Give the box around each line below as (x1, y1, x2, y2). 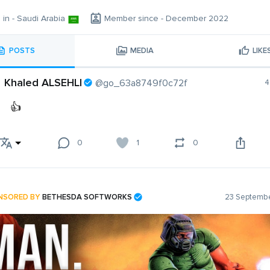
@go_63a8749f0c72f (95, 77, 187, 90)
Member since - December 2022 (104, 13, 228, 24)
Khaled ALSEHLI (4, 76, 82, 90)
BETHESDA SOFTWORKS (42, 192, 132, 202)
